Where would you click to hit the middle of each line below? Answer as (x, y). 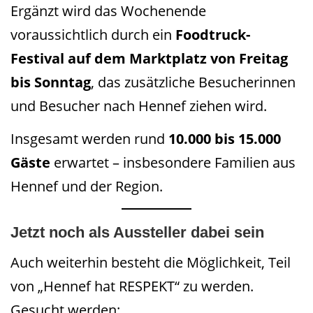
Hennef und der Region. (87, 186)
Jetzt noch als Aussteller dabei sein (137, 233)
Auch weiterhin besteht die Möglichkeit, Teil (151, 263)
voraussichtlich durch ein (93, 34)
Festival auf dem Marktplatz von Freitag (149, 58)
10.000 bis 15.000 (225, 139)
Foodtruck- (213, 34)
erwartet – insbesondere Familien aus (173, 162)
